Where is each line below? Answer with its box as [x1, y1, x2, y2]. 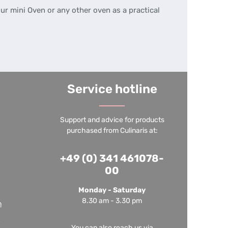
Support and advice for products [60, 116, 164, 124]
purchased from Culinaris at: [66, 126, 158, 135]
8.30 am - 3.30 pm [82, 196, 142, 205]
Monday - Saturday [78, 186, 146, 194]
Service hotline [67, 82, 157, 96]
